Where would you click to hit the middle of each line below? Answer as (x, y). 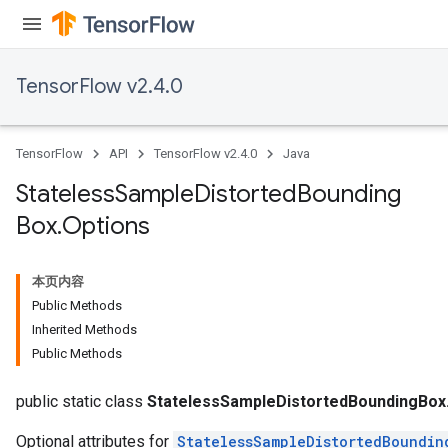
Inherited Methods (84, 329)
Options (106, 226)
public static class (81, 401)
